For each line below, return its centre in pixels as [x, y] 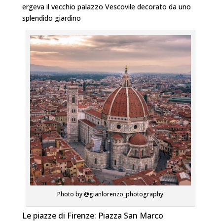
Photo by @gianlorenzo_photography [110, 194]
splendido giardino [51, 18]
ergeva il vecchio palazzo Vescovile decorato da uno [106, 6]
